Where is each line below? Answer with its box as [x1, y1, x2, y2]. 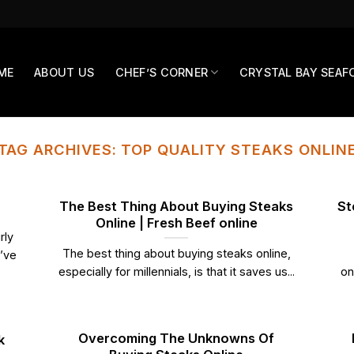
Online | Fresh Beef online [95, 214, 258, 231]
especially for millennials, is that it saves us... [58, 265, 295, 279]
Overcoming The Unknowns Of [78, 330, 275, 346]
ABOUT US [34, 65, 95, 79]
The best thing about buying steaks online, [62, 247, 291, 261]
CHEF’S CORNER [115, 65, 209, 79]
